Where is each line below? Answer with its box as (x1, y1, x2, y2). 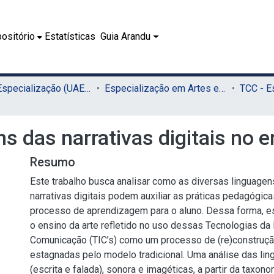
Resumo (30, 155, 75, 169)
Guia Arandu (100, 31, 151, 42)
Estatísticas (45, 31, 96, 42)
